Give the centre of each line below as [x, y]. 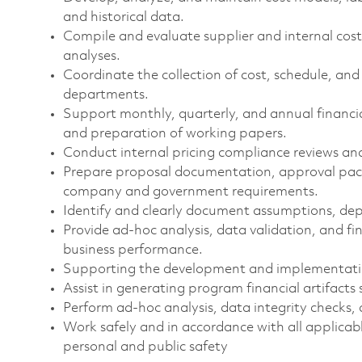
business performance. [133, 250]
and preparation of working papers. [175, 133]
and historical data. [124, 17]
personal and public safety [145, 347]
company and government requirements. [191, 192]
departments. [106, 95]
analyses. [92, 56]
